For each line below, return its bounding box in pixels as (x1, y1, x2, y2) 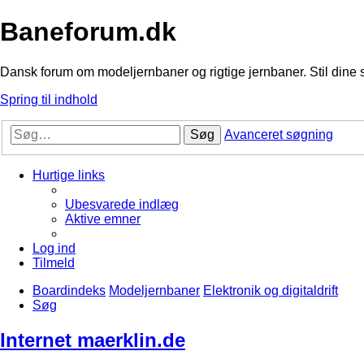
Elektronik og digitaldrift (203, 284, 338, 298)
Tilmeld (32, 256, 75, 271)
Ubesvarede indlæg (65, 197, 179, 212)
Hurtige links (32, 168, 105, 183)
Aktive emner (65, 212, 141, 227)
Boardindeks (32, 284, 106, 298)
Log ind (32, 241, 76, 256)
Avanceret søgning (224, 128, 333, 142)
